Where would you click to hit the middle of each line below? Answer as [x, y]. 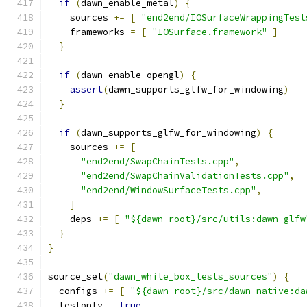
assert [86, 89]
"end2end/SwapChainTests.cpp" [158, 161]
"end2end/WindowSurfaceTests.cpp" [169, 190]
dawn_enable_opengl [130, 75]
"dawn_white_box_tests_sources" [191, 277]
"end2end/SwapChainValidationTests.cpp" [185, 176]
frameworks [89, 32]
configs [75, 291]
